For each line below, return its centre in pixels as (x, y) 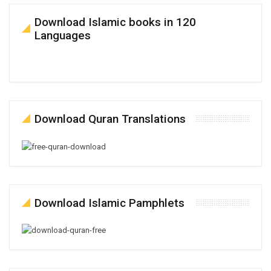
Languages (63, 35)
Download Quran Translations (110, 119)
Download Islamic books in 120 (115, 22)
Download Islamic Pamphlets (109, 203)
